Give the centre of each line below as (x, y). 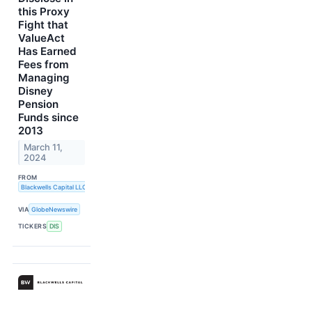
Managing (44, 77)
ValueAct (41, 38)
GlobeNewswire (55, 209)
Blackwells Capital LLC (54, 187)
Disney (36, 91)
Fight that (43, 24)
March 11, (44, 147)
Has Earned (47, 51)
